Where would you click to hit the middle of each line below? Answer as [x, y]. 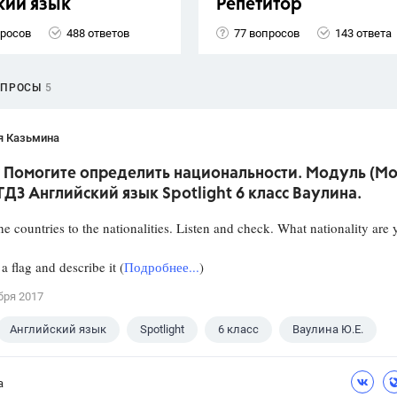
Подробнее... [162, 267]
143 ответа [363, 33]
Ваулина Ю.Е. [328, 330]
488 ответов [98, 33]
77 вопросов [267, 33]
